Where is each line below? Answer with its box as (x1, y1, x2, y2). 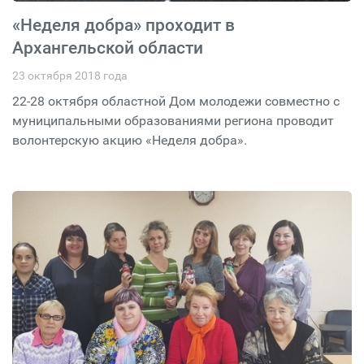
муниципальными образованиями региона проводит (12, 112, 334, 128)
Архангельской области (12, 37, 203, 58)
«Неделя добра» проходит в (12, 15, 235, 35)
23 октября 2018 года (12, 68, 128, 82)
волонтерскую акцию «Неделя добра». (12, 132, 247, 148)
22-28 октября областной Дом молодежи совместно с (12, 93, 340, 109)
